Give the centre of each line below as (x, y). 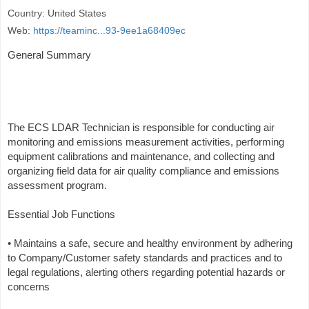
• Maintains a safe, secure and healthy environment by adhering (150, 243)
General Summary (49, 55)
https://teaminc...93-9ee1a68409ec (109, 30)
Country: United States (57, 13)
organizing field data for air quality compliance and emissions (143, 171)
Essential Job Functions (61, 214)
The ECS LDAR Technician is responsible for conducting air (141, 127)
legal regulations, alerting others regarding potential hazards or (146, 272)
